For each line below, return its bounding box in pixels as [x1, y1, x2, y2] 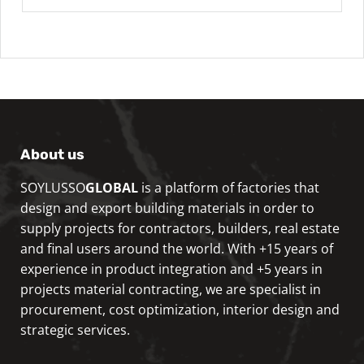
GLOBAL [85, 178, 138, 197]
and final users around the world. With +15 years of [20, 239, 333, 258]
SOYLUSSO [20, 178, 85, 197]
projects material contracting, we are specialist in [20, 279, 321, 298]
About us [20, 145, 84, 162]
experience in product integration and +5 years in [20, 259, 323, 278]
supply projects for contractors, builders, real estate [20, 219, 340, 237]
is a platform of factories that [138, 178, 319, 197]
